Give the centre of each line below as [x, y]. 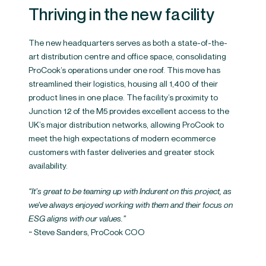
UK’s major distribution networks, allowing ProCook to [126, 124]
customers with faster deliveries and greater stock [121, 151]
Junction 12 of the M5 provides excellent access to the [129, 110]
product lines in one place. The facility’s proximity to [123, 97]
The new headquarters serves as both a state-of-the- [128, 42]
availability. [48, 165]
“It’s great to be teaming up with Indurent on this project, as [130, 191]
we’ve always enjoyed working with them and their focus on [131, 204]
